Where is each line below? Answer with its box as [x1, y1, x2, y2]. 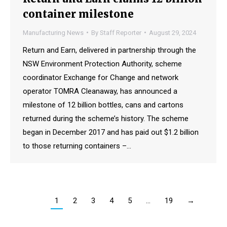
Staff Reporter [100, 28, 141, 36]
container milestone [23, 7, 134, 20]
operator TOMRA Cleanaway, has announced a [23, 86, 177, 96]
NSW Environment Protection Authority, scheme [23, 59, 182, 68]
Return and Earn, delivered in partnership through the [23, 45, 196, 55]
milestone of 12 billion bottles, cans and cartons [23, 100, 183, 109]
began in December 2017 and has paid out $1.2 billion [23, 127, 199, 137]
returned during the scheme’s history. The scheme [23, 113, 188, 123]
